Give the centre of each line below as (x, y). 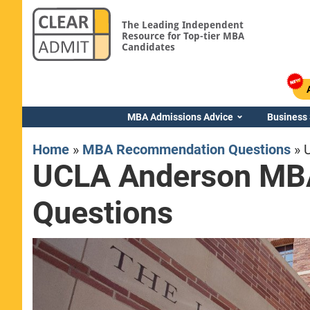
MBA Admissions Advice (180, 117)
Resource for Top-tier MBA (183, 36)
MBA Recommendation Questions (187, 149)
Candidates (148, 47)
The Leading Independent (182, 25)
